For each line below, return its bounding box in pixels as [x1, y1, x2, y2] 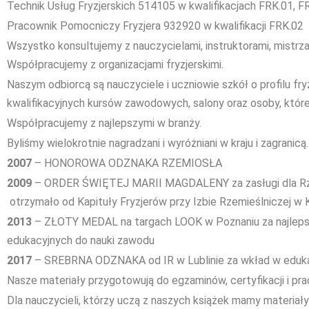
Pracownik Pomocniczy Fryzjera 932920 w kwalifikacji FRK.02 [7, 19, 303, 32]
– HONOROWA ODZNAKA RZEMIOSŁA [32, 157, 222, 170]
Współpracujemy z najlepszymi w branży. [7, 117, 201, 130]
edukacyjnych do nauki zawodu [7, 234, 154, 247]
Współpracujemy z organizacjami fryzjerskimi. [7, 58, 223, 71]
